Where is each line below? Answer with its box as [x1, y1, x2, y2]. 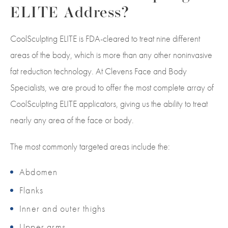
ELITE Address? [10, 5, 129, 21]
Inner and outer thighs [19, 202, 106, 214]
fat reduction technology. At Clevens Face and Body [10, 65, 187, 77]
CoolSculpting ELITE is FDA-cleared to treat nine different [10, 32, 200, 44]
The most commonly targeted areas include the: [10, 140, 172, 152]
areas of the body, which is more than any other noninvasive [10, 48, 212, 61]
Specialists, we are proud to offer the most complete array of [10, 81, 214, 93]
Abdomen [19, 165, 58, 178]
